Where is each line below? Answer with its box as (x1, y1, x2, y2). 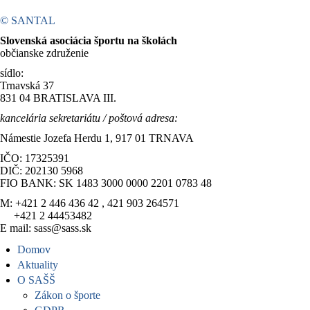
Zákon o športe (35, 289, 100, 301)
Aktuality (17, 259, 58, 271)
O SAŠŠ (17, 274, 55, 286)
